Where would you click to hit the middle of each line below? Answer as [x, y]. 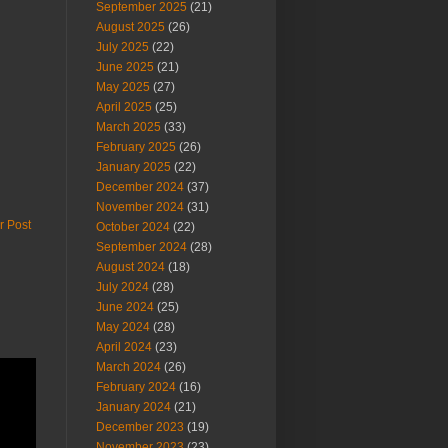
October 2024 [133, 227]
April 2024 [124, 347]
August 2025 [130, 27]
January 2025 [133, 167]
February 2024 [136, 387]
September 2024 [141, 247]
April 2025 [124, 107]
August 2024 [130, 267]
